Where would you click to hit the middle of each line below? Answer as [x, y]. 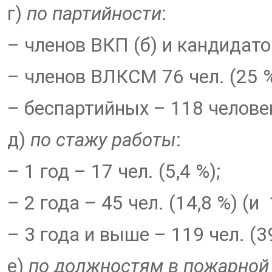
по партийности [94, 14]
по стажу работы [103, 140]
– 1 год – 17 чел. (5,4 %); [114, 172]
